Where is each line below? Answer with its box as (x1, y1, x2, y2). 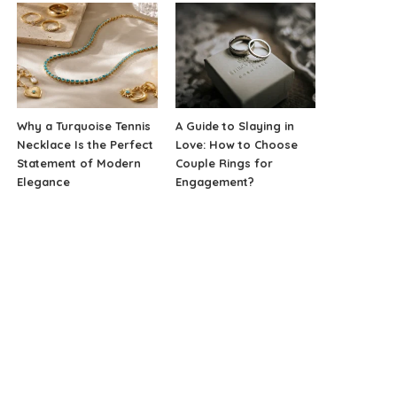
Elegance (17, 175, 71, 190)
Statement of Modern (17, 156, 142, 171)
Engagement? (175, 175, 254, 190)
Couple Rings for (175, 156, 273, 171)
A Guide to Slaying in (175, 119, 294, 134)
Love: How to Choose (175, 137, 298, 152)
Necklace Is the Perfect (17, 137, 154, 152)
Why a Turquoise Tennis (17, 119, 152, 134)
